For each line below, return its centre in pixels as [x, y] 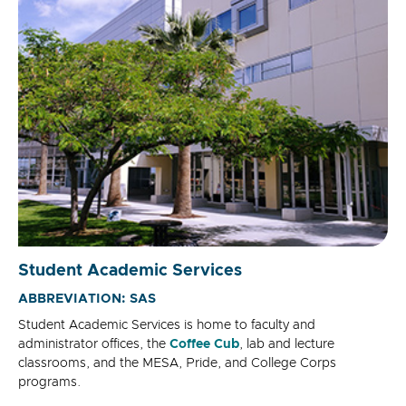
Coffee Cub [204, 345]
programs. [49, 383]
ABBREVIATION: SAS [87, 300]
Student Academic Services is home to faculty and [167, 326]
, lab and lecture [287, 345]
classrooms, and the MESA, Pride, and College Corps [177, 364]
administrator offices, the [94, 345]
